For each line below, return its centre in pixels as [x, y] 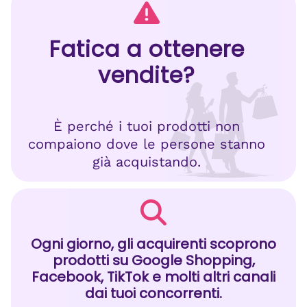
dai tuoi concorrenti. [153, 293]
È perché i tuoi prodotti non [147, 126]
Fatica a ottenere [147, 49]
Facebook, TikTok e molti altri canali [153, 277]
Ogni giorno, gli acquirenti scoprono [153, 244]
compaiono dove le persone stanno [147, 144]
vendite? [147, 75]
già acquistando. [147, 162]
